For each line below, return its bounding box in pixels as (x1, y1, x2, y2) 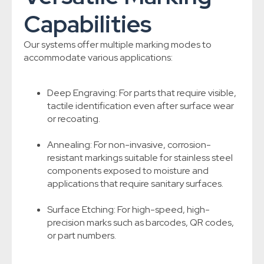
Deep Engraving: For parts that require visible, (47, 87, 236, 100)
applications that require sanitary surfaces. (47, 177, 223, 190)
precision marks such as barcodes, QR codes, (47, 216, 234, 229)
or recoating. (47, 113, 100, 126)
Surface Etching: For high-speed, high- (47, 203, 210, 216)
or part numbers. (47, 229, 116, 242)
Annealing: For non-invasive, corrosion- (47, 138, 211, 151)
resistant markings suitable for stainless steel (47, 151, 233, 164)
